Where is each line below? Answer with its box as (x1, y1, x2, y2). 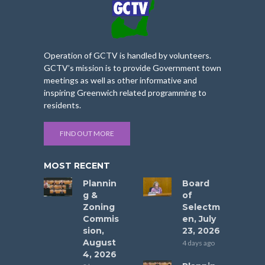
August (83, 237, 116, 248)
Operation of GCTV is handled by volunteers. (44, 50, 211, 60)
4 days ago (182, 238, 215, 247)
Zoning (83, 201, 115, 212)
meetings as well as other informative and (44, 75, 197, 85)
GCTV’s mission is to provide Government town (44, 62, 221, 73)
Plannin (83, 177, 117, 189)
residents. (44, 99, 81, 110)
